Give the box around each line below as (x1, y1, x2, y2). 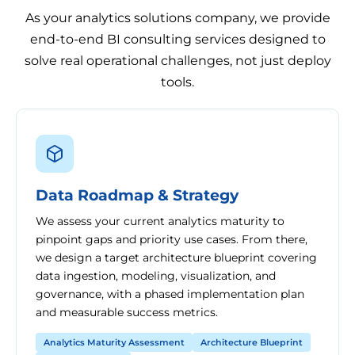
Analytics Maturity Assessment (44, 337, 185, 348)
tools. (161, 74, 194, 90)
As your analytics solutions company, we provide (25, 10, 330, 25)
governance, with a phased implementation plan (36, 287, 304, 301)
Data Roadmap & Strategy (36, 186, 239, 204)
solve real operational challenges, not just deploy (24, 53, 331, 68)
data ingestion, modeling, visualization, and (36, 269, 276, 283)
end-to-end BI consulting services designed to (29, 32, 326, 47)
